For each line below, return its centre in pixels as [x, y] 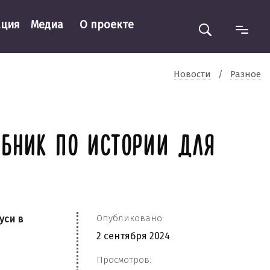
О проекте [106, 24]
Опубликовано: [130, 218]
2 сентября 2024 [133, 236]
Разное [246, 74]
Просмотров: [124, 260]
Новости [192, 74]
